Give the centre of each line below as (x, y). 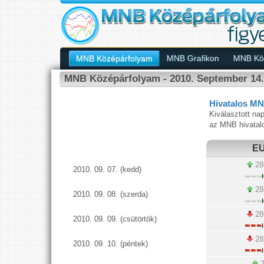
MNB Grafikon (193, 58)
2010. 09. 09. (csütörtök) (115, 219)
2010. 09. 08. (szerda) (111, 194)
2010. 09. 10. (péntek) (111, 244)
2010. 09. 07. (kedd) (108, 169)
